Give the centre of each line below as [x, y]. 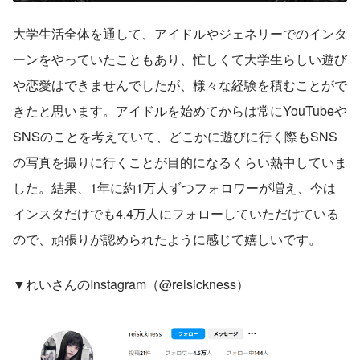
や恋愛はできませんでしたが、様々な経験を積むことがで [180, 85]
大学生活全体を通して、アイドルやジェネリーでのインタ [180, 34]
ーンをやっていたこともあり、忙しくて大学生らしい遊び [180, 59]
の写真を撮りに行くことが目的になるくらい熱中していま [180, 162]
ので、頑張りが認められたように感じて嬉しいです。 [167, 239]
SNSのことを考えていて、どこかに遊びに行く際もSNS [175, 137]
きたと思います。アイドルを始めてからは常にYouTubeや [180, 111]
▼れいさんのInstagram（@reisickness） [131, 284]
